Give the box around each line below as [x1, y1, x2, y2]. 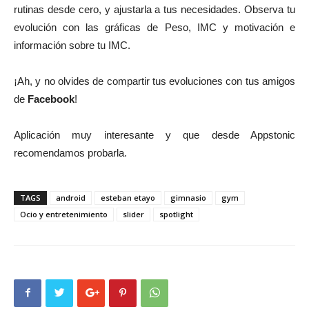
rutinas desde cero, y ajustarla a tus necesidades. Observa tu [14, 3, 295, 15]
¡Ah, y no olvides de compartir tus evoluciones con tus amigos [14, 74, 295, 87]
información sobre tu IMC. [14, 39, 130, 51]
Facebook [28, 92, 74, 105]
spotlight [159, 208, 193, 219]
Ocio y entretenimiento [20, 208, 108, 219]
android [56, 192, 86, 203]
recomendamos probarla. [14, 146, 127, 159]
